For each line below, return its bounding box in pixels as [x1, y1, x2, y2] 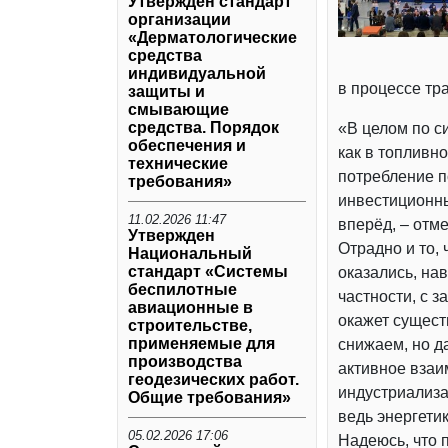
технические [128, 154, 228, 172]
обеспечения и [128, 136, 246, 154]
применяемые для [128, 334, 275, 352]
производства [128, 352, 242, 370]
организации [128, 10, 231, 28]
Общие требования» [128, 388, 291, 406]
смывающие [128, 100, 229, 118]
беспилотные [128, 280, 237, 298]
